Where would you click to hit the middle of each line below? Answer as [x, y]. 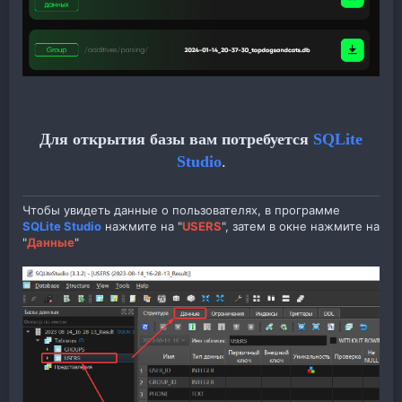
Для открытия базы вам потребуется [174, 140]
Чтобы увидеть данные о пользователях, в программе [181, 210]
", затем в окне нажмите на [301, 227]
